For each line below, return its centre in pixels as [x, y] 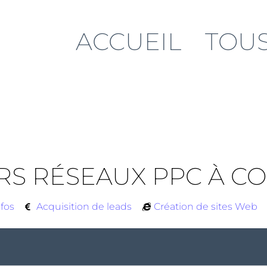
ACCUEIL [129, 41]
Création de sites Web [206, 206]
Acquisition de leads [84, 206]
